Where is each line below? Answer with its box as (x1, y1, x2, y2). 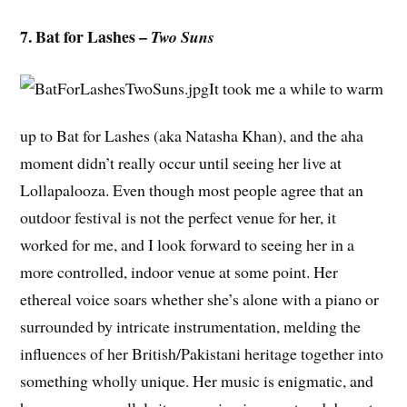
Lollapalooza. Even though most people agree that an (20, 178, 364, 201)
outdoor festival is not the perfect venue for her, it (20, 205, 337, 228)
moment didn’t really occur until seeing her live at (20, 151, 342, 174)
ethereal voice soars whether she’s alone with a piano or (20, 287, 380, 310)
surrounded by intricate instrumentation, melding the (20, 314, 362, 337)
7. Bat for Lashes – (20, 24, 152, 48)
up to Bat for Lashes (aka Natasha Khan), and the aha (20, 124, 364, 146)
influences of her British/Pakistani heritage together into (20, 342, 384, 364)
